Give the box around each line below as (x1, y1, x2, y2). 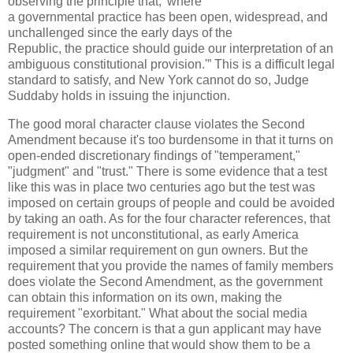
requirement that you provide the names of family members (8, 259, 333, 273)
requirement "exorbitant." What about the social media (8, 307, 307, 321)
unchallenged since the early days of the (8, 26, 232, 40)
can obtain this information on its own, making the (8, 291, 282, 305)
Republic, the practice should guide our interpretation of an (8, 42, 333, 56)
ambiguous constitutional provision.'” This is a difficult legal (8, 58, 335, 72)
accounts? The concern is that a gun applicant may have (8, 322, 321, 336)
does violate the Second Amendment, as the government (8, 275, 322, 289)
